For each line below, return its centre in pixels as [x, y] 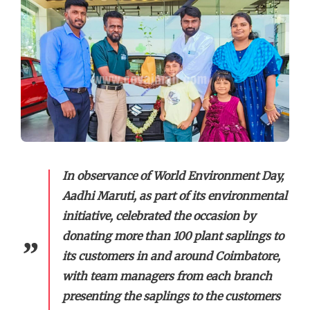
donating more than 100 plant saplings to [173, 236]
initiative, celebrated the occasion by [159, 216]
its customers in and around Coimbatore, [171, 256]
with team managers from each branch [167, 276]
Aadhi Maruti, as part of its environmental [175, 196]
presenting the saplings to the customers [171, 297]
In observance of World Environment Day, [173, 176]
